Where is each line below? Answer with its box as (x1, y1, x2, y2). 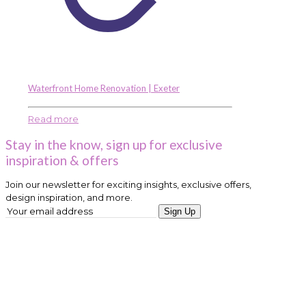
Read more (28, 113, 79, 124)
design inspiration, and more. (5, 192, 133, 204)
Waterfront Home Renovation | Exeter (28, 83, 180, 94)
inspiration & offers (5, 152, 119, 168)
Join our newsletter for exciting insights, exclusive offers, (5, 179, 251, 191)
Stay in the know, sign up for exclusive (5, 136, 223, 152)
